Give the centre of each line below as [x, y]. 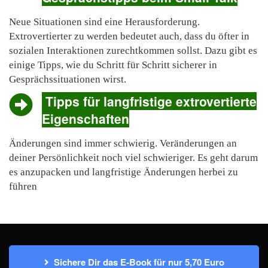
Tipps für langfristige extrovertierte [149, 101]
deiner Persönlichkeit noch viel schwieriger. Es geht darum [133, 157]
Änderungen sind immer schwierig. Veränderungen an [123, 143]
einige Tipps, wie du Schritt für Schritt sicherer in [113, 65]
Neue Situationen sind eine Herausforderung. [104, 22]
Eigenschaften [86, 118]
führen [23, 186]
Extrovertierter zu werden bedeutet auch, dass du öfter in [129, 36]
